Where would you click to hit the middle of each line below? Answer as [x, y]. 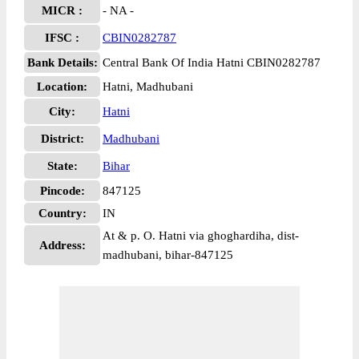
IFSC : [62, 38]
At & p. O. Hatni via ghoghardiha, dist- [201, 236]
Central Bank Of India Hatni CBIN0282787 [212, 63]
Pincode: [62, 191]
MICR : [62, 10]
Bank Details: [62, 63]
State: [62, 166]
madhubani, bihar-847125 [168, 255]
